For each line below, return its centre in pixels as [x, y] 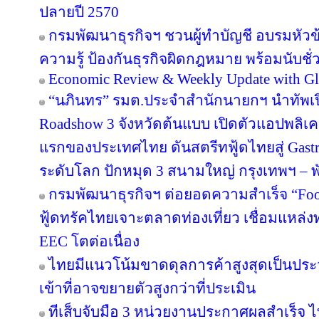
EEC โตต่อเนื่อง [89, 241]
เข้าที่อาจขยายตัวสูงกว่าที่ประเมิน [147, 288]
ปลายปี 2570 [79, 12]
